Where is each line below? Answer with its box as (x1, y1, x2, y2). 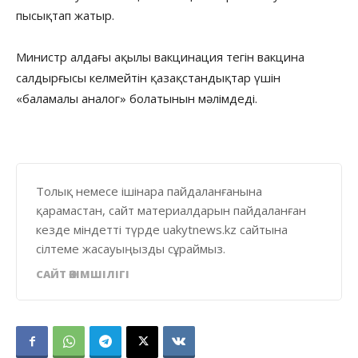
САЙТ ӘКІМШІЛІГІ (36, 266, 129, 281)
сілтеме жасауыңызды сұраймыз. (36, 240, 225, 257)
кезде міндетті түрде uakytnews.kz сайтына (36, 221, 288, 237)
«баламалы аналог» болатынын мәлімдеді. (16, 89, 257, 106)
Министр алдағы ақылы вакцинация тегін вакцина (16, 48, 304, 65)
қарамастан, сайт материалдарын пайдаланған (36, 201, 306, 218)
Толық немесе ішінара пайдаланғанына (36, 182, 262, 199)
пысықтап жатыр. (16, 6, 114, 23)
